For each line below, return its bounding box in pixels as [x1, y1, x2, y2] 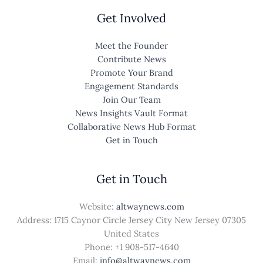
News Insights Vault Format [75, 107, 188, 119]
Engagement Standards [85, 80, 178, 92]
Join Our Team [102, 94, 161, 106]
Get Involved [97, 11, 166, 26]
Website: [79, 201, 116, 213]
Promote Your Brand [90, 67, 173, 79]
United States [104, 228, 159, 240]
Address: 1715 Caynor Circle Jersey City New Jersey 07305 [17, 214, 246, 226]
